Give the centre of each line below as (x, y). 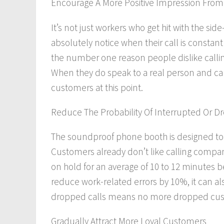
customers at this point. (97, 87)
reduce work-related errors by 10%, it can (133, 181)
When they (73, 72)
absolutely (72, 42)
